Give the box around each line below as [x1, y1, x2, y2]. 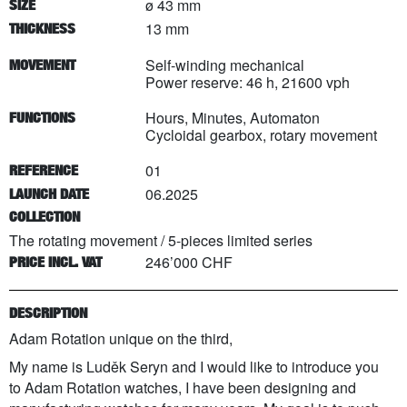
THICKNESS [9, 19, 75, 37]
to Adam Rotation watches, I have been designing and [9, 376, 356, 398]
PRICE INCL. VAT [9, 253, 102, 271]
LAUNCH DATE [9, 184, 89, 203]
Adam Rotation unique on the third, [9, 327, 233, 349]
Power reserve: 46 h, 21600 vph [145, 72, 350, 94]
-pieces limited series [176, 229, 313, 251]
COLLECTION [9, 208, 80, 226]
